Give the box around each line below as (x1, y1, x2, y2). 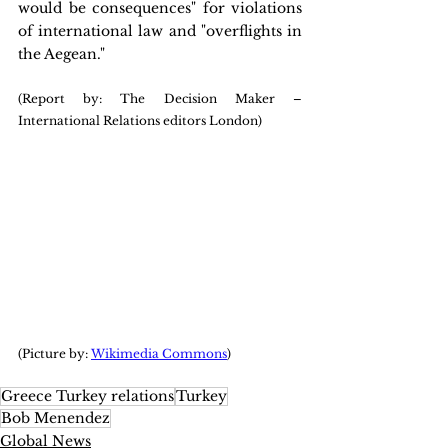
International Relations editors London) (18, 113, 262, 128)
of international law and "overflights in (18, 22, 302, 40)
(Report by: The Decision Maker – (18, 91, 302, 106)
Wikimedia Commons (91, 346, 227, 362)
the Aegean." (18, 45, 105, 63)
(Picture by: (18, 346, 91, 362)
